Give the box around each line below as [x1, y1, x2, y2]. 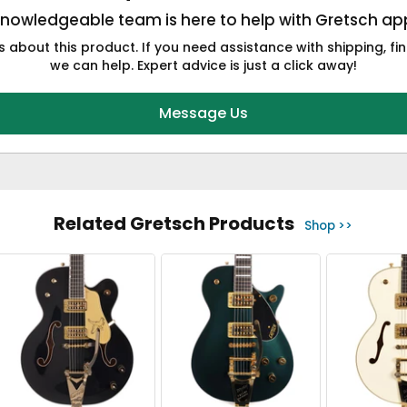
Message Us [159, 102, 248, 124]
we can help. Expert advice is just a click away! [50, 55, 357, 74]
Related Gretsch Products [54, 210, 295, 236]
